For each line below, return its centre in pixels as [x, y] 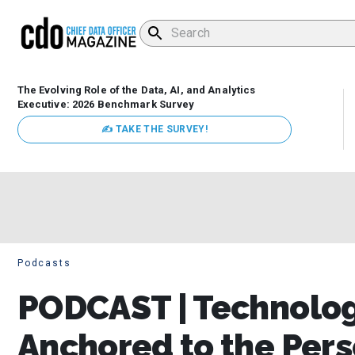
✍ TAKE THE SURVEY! [155, 130]
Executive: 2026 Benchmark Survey [106, 105]
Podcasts [44, 263]
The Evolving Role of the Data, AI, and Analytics [136, 90]
